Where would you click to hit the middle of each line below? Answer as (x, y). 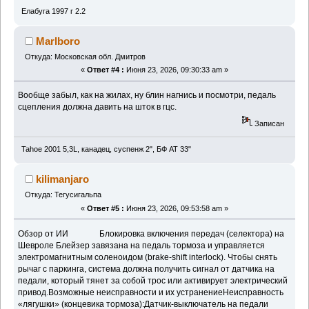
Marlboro (58, 41)
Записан (269, 124)
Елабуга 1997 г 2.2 (53, 11)
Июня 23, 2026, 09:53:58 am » (176, 208)
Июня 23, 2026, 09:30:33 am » (176, 70)
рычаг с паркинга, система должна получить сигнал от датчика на (147, 269)
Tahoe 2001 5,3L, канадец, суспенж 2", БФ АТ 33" (106, 149)
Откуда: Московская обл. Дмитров (85, 56)
